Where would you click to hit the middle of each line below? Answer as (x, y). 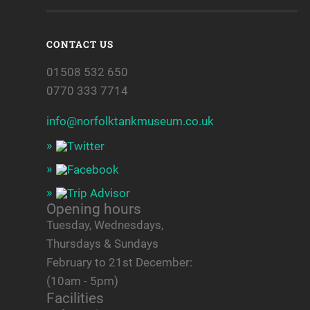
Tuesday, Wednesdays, (105, 225)
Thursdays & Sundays (103, 244)
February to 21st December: (120, 263)
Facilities (75, 298)
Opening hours (94, 209)
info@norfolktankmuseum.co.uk (130, 121)
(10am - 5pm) (83, 281)
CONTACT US (80, 45)
